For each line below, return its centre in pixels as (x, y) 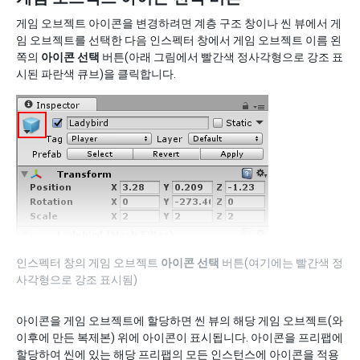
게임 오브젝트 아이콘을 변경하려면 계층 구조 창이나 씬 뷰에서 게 (179, 23)
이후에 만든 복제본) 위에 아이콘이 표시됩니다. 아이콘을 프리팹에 (180, 337)
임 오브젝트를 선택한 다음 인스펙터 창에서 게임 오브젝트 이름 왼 (179, 40)
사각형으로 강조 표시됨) (77, 280)
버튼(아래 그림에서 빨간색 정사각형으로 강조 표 (221, 57)
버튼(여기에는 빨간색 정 (281, 263)
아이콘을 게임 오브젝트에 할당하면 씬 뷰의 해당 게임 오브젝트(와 (180, 321)
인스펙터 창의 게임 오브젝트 (88, 263)
